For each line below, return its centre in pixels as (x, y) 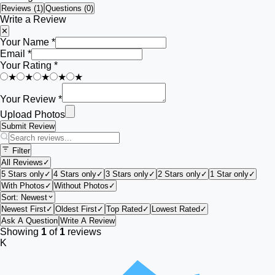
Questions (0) (69, 8)
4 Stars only (75, 174)
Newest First (24, 209)
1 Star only (229, 174)
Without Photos (81, 186)
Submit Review (28, 126)
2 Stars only (179, 174)
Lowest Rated (176, 209)
